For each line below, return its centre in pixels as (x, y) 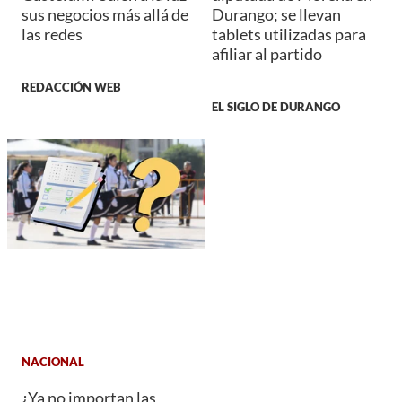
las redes (52, 35)
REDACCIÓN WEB (71, 87)
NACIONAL (53, 361)
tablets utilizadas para (289, 35)
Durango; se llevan (276, 15)
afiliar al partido (267, 54)
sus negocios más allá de (105, 15)
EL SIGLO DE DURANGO (276, 107)
